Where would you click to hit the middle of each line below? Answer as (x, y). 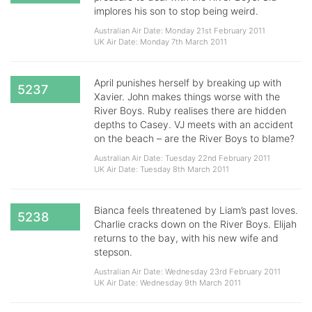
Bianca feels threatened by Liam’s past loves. (196, 210)
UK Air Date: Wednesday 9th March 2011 (167, 283)
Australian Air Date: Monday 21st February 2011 (180, 31)
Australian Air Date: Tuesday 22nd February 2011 (182, 158)
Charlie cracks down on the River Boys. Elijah (195, 224)
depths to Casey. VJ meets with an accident (194, 124)
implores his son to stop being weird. (176, 11)
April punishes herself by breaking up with (188, 83)
